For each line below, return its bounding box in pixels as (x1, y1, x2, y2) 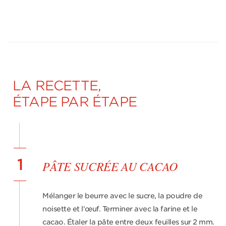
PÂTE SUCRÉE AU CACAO (42, 158, 178, 174)
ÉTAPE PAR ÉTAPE (13, 94, 137, 109)
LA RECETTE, (13, 78, 101, 93)
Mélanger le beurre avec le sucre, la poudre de (42, 192, 202, 200)
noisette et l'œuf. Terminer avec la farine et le (42, 205, 197, 213)
